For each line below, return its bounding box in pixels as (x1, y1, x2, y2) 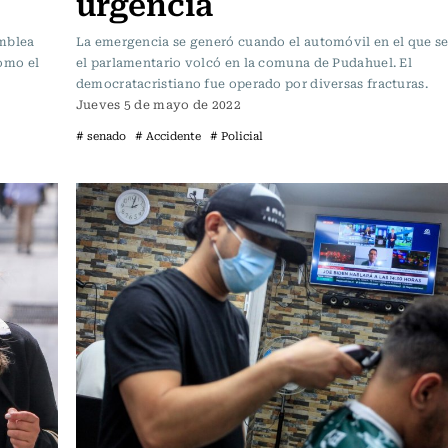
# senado (75, 127, 126, 145)
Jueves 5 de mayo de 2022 (75, 95, 241, 114)
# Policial (209, 127, 263, 145)
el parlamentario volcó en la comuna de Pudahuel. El (75, 53, 413, 72)
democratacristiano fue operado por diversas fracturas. (75, 74, 428, 93)
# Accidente (134, 127, 201, 145)
